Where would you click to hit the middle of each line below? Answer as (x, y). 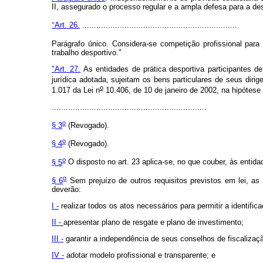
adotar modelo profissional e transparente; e (140, 255)
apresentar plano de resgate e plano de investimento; (154, 222)
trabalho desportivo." (87, 53)
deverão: (66, 190)
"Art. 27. (66, 69)
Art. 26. (67, 25)
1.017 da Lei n (76, 90)
